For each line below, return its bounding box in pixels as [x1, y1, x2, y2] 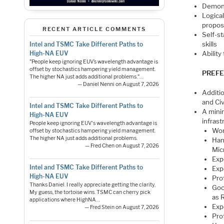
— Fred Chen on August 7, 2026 [85, 142, 159, 149]
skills [202, 40, 217, 48]
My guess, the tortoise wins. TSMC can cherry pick [29, 189, 150, 196]
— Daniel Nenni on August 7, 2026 [77, 80, 159, 87]
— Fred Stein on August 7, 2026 [84, 204, 159, 211]
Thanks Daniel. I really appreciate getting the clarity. [29, 181, 155, 188]
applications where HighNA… [29, 196, 100, 203]
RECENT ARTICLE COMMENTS [42, 25, 146, 33]
